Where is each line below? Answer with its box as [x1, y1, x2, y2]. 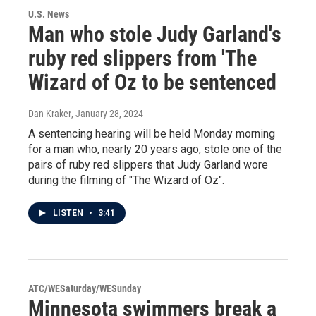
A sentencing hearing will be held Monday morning [28, 127, 275, 140]
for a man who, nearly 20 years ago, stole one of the [28, 142, 282, 156]
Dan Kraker [28, 108, 71, 119]
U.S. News [28, 8, 69, 20]
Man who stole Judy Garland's [28, 22, 281, 47]
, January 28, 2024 [71, 108, 143, 119]
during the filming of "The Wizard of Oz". [28, 174, 224, 187]
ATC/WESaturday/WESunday [28, 283, 141, 294]
